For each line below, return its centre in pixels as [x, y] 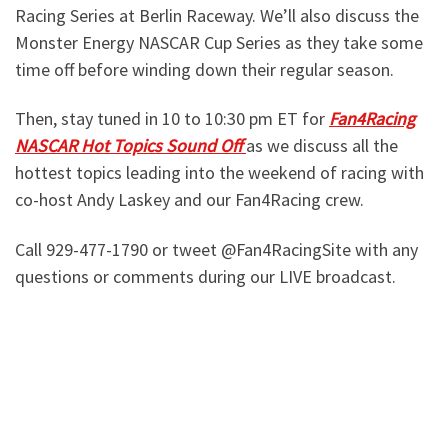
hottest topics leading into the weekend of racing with [219, 173]
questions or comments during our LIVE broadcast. [205, 276]
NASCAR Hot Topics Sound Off [130, 146]
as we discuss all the [322, 146]
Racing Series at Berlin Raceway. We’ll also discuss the [217, 15]
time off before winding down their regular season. [204, 69]
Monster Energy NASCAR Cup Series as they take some [219, 42]
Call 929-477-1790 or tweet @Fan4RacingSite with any [216, 249]
